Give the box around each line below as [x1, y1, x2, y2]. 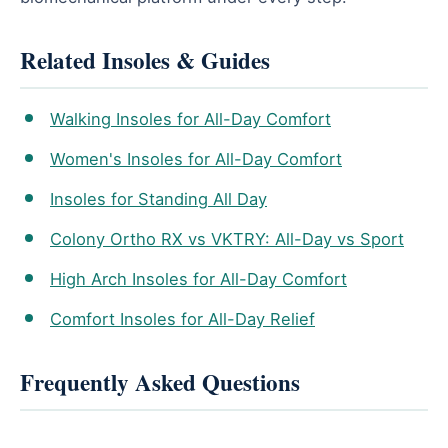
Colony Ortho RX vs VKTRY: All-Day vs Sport [50, 228, 404, 249]
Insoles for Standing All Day [50, 188, 267, 209]
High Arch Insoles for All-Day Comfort [50, 268, 347, 289]
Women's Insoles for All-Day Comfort [50, 148, 342, 169]
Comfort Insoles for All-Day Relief [50, 308, 315, 329]
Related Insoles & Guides [20, 42, 270, 77]
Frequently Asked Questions [20, 364, 300, 399]
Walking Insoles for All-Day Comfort [50, 108, 331, 129]
